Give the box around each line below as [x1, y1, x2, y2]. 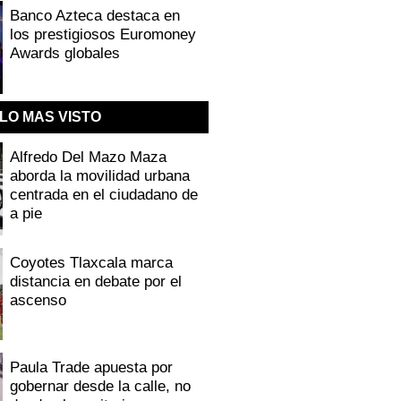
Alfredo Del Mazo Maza [10, 148, 167, 166]
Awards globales [10, 44, 121, 62]
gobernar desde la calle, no [10, 378, 192, 396]
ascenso [10, 291, 67, 309]
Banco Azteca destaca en [10, 6, 181, 24]
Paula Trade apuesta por [10, 359, 174, 377]
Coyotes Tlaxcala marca [10, 253, 174, 271]
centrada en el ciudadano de [10, 185, 199, 203]
